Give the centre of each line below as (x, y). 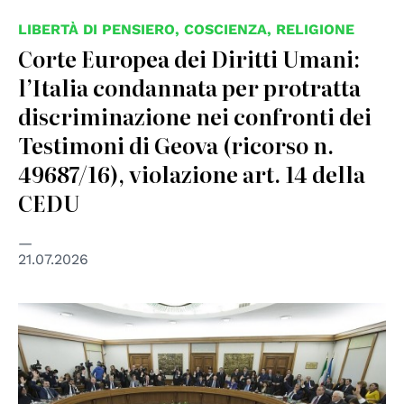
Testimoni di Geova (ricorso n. (176, 144)
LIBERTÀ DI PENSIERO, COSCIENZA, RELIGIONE (186, 29)
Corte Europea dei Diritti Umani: (189, 58)
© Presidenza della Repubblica (115, 314)
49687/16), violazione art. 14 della (192, 173)
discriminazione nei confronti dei (195, 115)
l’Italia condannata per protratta (189, 87)
